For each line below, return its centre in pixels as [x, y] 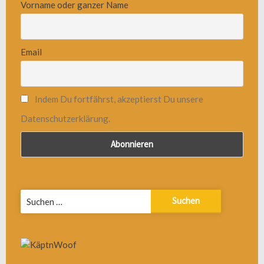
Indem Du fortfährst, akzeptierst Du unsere [119, 99]
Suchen [34, 195]
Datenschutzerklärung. [65, 119]
